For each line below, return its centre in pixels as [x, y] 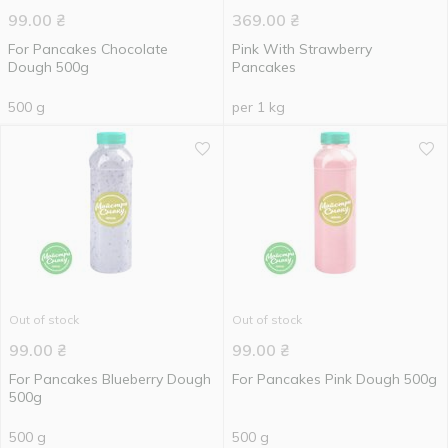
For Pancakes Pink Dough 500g [334, 379]
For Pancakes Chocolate [88, 49]
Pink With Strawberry [302, 49]
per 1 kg [258, 107]
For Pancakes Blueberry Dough [110, 379]
